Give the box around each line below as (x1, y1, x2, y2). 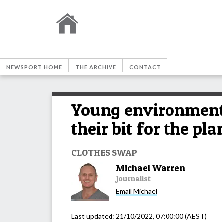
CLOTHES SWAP (71, 146, 137, 158)
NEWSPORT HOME (6, 64, 62, 70)
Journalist (116, 173, 151, 183)
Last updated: (71, 211, 116, 220)
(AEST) (183, 211, 207, 220)
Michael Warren (116, 162, 185, 174)
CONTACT (129, 64, 161, 70)
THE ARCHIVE (75, 64, 116, 70)
